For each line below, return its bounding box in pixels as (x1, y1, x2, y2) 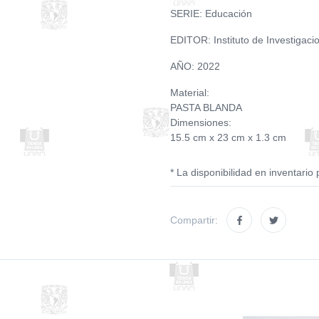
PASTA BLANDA (170, 102, 242, 113)
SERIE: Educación (170, 8, 252, 19)
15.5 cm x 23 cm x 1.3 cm (170, 132, 286, 143)
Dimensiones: (170, 117, 231, 128)
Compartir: (170, 214, 218, 226)
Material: (170, 87, 209, 98)
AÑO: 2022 (170, 61, 220, 72)
